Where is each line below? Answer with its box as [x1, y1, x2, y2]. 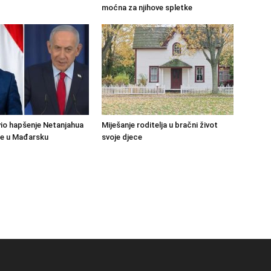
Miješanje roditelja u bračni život [102, 120, 218, 129]
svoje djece [102, 132, 142, 142]
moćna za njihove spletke [102, 3, 192, 12]
